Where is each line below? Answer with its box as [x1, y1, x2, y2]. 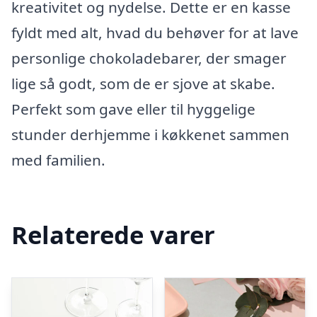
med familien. [11, 150, 105, 170]
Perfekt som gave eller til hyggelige [11, 99, 255, 119]
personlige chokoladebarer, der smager [11, 48, 287, 68]
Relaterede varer [11, 217, 215, 251]
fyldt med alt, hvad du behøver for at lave [11, 23, 299, 42]
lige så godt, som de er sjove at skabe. [11, 74, 275, 93]
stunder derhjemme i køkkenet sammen [11, 125, 289, 144]
